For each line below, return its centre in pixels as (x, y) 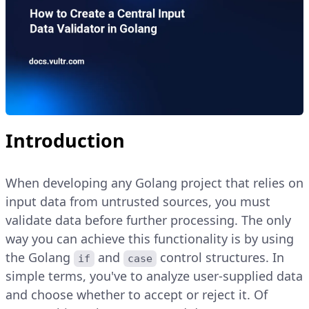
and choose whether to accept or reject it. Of (137, 295)
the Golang (40, 258)
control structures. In (222, 258)
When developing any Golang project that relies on (154, 183)
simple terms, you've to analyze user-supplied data (154, 276)
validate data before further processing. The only (148, 220)
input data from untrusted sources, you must (138, 202)
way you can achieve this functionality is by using (150, 239)
